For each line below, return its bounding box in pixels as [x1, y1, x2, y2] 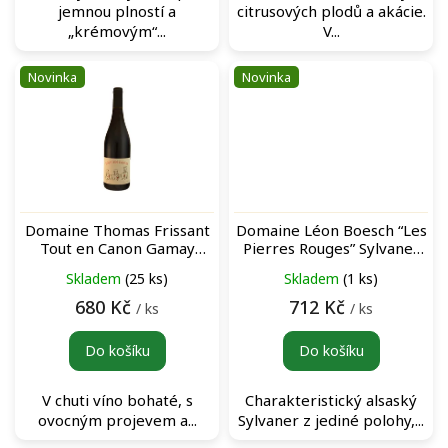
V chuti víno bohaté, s [41, 389, 193, 410]
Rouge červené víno [47, 255, 187, 276]
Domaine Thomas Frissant [24, 219, 210, 240]
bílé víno [300, 255, 362, 276]
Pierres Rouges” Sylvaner [242, 237, 420, 258]
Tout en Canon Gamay [39, 237, 195, 258]
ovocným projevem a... [37, 409, 197, 430]
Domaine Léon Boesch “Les [235, 219, 427, 240]
